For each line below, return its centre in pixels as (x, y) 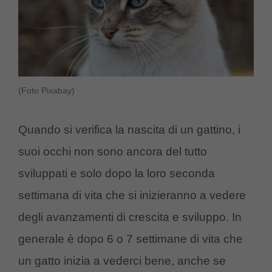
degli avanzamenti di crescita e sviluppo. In (130, 217)
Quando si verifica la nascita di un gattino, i (129, 129)
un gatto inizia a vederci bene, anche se (122, 260)
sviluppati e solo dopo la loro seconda (117, 173)
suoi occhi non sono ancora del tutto (113, 151)
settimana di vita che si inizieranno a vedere (132, 195)
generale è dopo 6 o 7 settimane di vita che (131, 239)
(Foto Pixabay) (46, 91)
